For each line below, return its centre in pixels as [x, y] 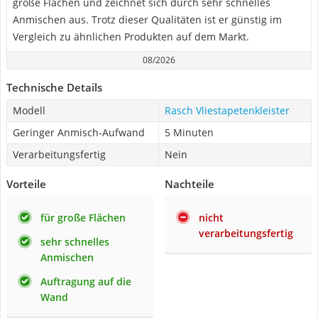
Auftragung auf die [86, 281]
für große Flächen [83, 218]
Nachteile [190, 184]
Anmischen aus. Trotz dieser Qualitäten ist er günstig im [147, 20]
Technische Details [54, 87]
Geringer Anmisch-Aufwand [79, 132]
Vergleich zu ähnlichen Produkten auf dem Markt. [131, 37]
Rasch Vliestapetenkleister [227, 110]
